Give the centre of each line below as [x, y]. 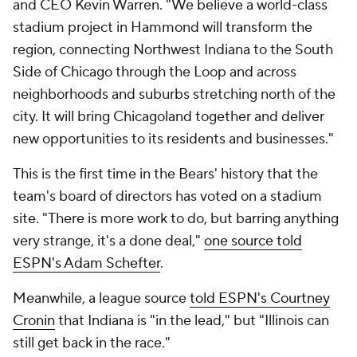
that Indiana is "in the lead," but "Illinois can [192, 321]
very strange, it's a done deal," [108, 241]
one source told [253, 241]
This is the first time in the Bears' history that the [165, 174]
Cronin [34, 321]
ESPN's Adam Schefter [86, 263]
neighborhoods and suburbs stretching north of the [174, 94]
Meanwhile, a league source [101, 298]
